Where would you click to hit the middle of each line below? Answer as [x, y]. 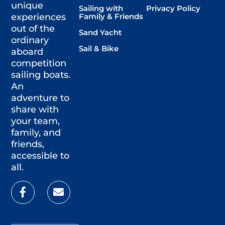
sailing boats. [41, 75]
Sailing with [101, 8]
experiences [39, 17]
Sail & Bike [98, 48]
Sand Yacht [100, 32]
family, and [36, 133]
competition [39, 64]
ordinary [30, 40]
